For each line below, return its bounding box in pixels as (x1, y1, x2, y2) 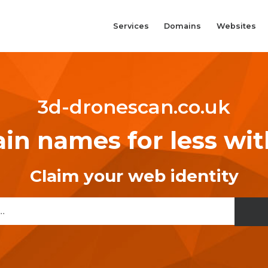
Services (112, 21, 149, 31)
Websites (216, 21, 256, 31)
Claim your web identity (29, 166, 239, 187)
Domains (164, 21, 202, 31)
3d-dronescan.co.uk (38, 95, 230, 119)
